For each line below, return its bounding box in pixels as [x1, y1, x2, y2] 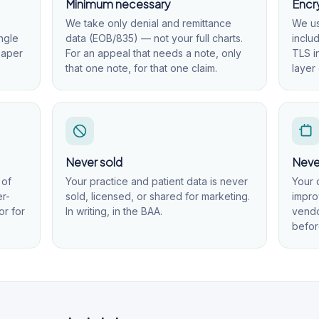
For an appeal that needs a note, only [65, 47, 241, 59]
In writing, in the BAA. [65, 205, 162, 217]
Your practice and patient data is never [65, 175, 248, 187]
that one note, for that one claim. [65, 62, 217, 74]
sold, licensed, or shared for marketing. [65, 190, 250, 202]
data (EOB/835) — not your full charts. [65, 32, 243, 44]
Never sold [65, 155, 122, 169]
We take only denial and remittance [65, 17, 231, 29]
